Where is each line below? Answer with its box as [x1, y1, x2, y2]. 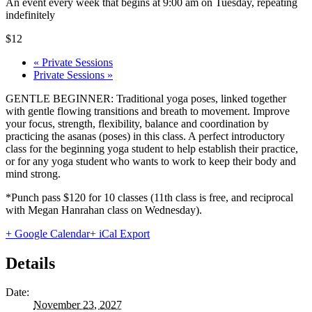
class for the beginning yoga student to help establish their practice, [6, 142, 298, 155]
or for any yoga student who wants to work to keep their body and [6, 155, 296, 167]
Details [6, 253, 55, 272]
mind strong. [6, 167, 61, 180]
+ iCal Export [90, 227, 150, 240]
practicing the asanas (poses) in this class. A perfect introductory [6, 130, 285, 142]
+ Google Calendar [6, 227, 90, 240]
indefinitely [6, 8, 55, 21]
